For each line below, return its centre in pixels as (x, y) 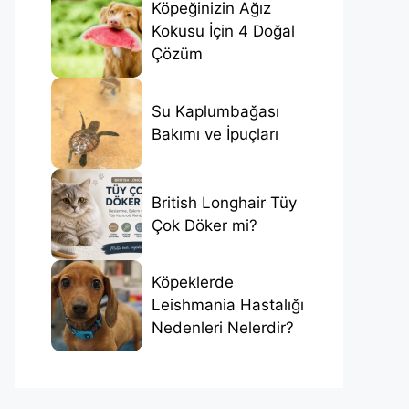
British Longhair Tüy (224, 202)
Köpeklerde (193, 283)
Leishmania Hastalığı (228, 305)
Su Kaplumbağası (215, 111)
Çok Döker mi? (204, 225)
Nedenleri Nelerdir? (223, 328)
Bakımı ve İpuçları (215, 134)
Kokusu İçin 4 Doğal (223, 31)
